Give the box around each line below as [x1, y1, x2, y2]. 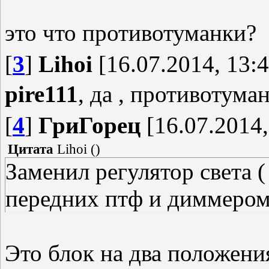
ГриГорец [38, 112, 141, 138]
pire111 [5, 81, 78, 107]
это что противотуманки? [5, 20, 256, 46]
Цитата [8, 142, 53, 157]
